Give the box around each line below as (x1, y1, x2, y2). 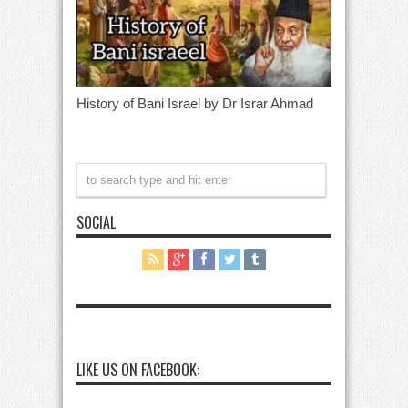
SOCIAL (76, 210, 116, 233)
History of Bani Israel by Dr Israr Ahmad (76, 95, 313, 111)
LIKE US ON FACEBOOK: (76, 358, 199, 381)
